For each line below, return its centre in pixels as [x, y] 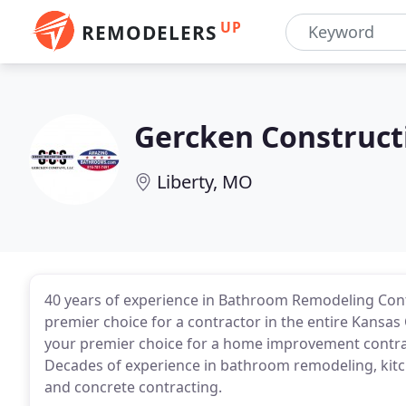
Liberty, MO [205, 182]
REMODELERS [149, 33]
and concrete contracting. [133, 387]
